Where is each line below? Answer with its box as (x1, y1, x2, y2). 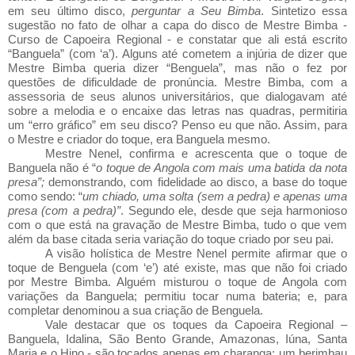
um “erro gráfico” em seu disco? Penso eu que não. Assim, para (8, 118, 347, 132)
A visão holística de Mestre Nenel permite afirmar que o (45, 246, 347, 260)
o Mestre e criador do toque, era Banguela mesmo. (8, 132, 270, 146)
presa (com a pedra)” (8, 204, 121, 217)
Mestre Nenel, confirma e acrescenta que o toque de (45, 147, 347, 160)
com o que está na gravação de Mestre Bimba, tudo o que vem (8, 218, 347, 231)
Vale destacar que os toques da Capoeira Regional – (45, 318, 347, 331)
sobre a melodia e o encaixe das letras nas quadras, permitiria (8, 104, 347, 117)
